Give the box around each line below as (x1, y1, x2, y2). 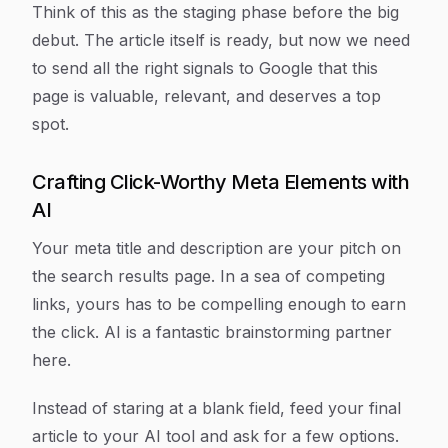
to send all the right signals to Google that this (32, 58, 378, 79)
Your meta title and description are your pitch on (32, 238, 401, 259)
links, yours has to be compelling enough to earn (32, 294, 406, 315)
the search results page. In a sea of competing (32, 266, 385, 287)
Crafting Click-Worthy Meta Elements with (32, 170, 409, 195)
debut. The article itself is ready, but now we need (32, 30, 410, 51)
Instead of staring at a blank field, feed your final (32, 398, 401, 419)
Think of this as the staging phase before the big (32, 2, 399, 23)
